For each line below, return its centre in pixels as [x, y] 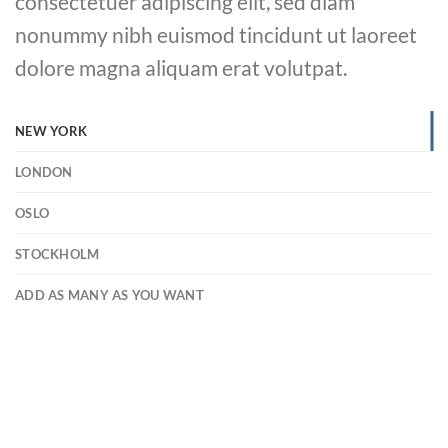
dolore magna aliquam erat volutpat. [181, 67]
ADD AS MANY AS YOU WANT [109, 295]
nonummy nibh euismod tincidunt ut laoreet [216, 34]
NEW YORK [51, 131]
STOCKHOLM [57, 254]
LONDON [44, 172]
